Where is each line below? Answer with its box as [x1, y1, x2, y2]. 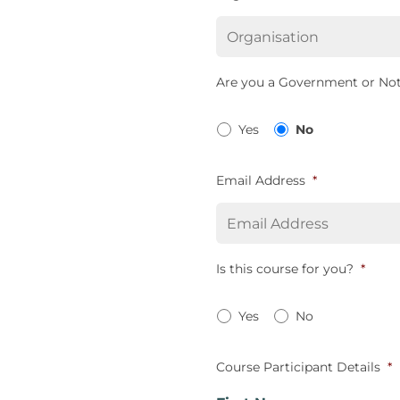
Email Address [215, 172, 305, 188]
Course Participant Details [215, 359, 380, 375]
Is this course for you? [215, 261, 354, 277]
